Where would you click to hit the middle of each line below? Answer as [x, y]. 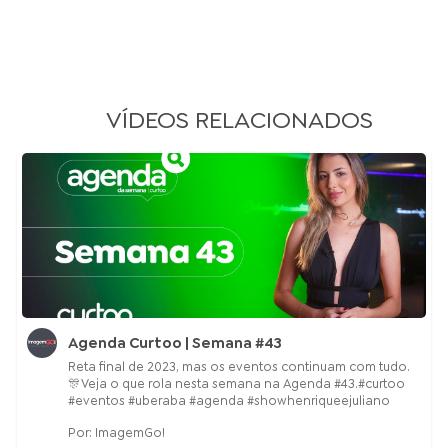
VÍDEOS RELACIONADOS [239, 120]
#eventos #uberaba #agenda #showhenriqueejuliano [228, 401]
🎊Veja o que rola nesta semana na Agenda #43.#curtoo [236, 384]
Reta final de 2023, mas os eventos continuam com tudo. [238, 367]
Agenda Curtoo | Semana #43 [174, 343]
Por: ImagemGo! [116, 433]
